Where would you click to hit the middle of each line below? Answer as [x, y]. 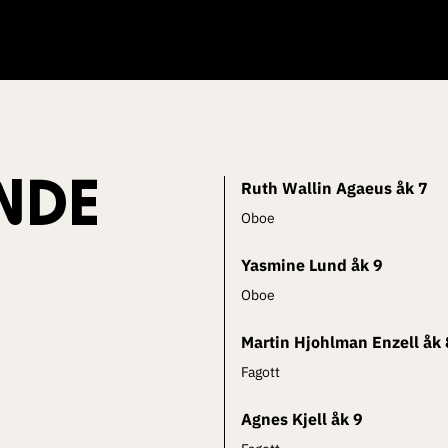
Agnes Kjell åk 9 [302, 419]
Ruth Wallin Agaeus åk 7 [334, 188]
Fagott [260, 372]
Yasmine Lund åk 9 [312, 265]
